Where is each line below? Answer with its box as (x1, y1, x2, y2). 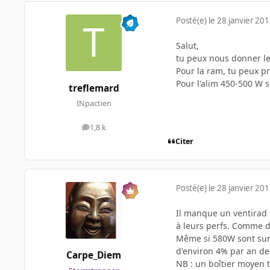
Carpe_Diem (66, 249, 121, 262)
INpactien (76, 98, 111, 108)
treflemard (68, 81, 119, 95)
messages (93, 125, 128, 136)
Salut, (176, 40, 199, 52)
